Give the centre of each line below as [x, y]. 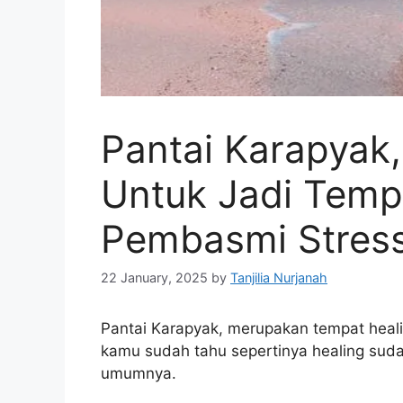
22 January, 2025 [154, 278]
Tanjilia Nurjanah [279, 278]
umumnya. [139, 374]
